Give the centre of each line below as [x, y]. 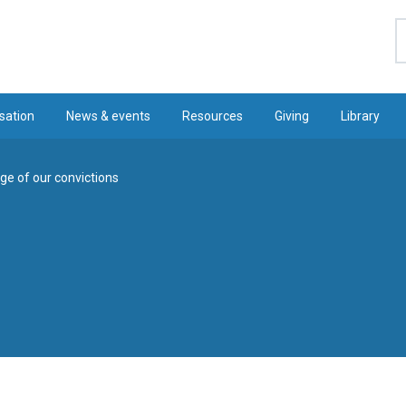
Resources [213, 116]
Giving [292, 116]
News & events [108, 116]
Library [361, 116]
